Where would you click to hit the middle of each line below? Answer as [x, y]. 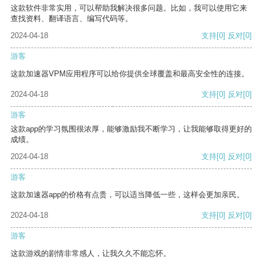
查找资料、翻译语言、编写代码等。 [72, 19]
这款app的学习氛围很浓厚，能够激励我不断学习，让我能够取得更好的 [131, 129]
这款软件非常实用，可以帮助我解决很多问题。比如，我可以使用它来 [129, 8]
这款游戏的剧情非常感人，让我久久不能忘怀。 [91, 254]
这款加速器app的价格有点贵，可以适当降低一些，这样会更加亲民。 [127, 195]
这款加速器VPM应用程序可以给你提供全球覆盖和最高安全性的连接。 [130, 74]
